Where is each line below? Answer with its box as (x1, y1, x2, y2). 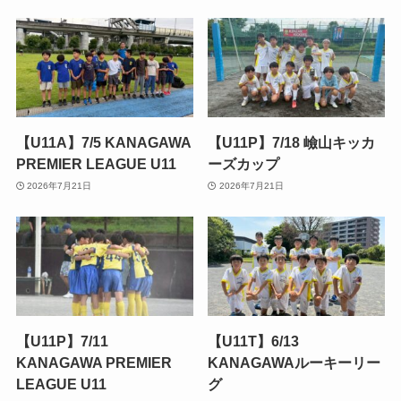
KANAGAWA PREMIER (15, 354, 172, 371)
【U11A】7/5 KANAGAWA (15, 134, 191, 151)
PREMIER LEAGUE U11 (15, 156, 176, 173)
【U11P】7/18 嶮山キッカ (208, 134, 376, 151)
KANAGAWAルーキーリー (208, 354, 381, 371)
